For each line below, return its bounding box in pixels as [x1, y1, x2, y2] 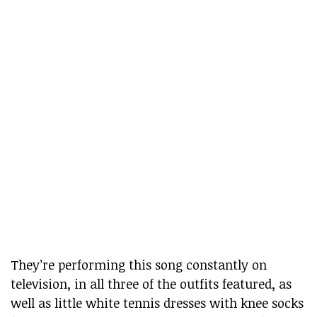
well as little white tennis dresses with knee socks [11, 294, 304, 311]
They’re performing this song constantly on [11, 256, 267, 273]
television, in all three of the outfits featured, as [11, 275, 292, 292]
